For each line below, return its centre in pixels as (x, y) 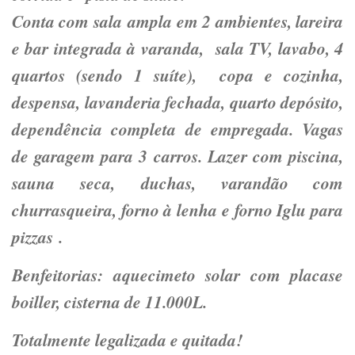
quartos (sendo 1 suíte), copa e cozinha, (177, 75)
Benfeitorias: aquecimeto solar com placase (177, 275)
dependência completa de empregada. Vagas (177, 129)
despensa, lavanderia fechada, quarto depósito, (177, 102)
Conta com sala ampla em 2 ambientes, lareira (177, 21)
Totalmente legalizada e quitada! (127, 340)
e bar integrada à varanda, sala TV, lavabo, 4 (177, 48)
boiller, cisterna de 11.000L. (109, 302)
